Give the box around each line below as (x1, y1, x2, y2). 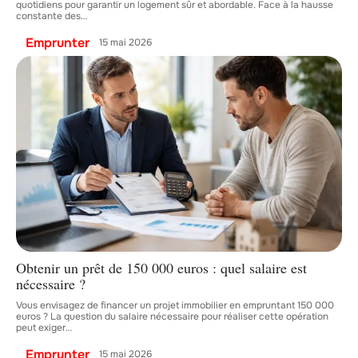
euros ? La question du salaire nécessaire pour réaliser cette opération (16, 309, 328, 323)
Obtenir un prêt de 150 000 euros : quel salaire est (16, 257, 307, 277)
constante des (16, 9, 81, 22)
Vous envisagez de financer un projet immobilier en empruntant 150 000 (16, 298, 334, 312)
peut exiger (16, 320, 66, 334)
